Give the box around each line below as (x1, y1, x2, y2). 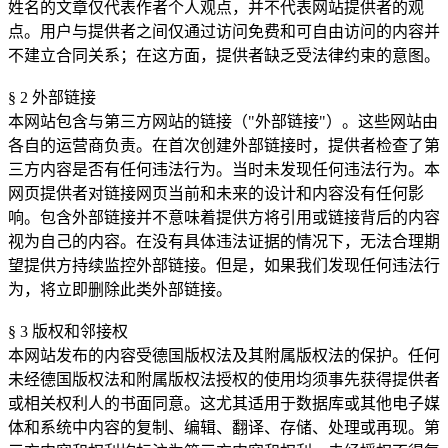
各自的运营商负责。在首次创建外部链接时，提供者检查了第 (8, 137, 440, 155)
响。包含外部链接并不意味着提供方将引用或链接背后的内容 (8, 209, 440, 227)
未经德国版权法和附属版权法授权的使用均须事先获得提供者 (8, 371, 440, 389)
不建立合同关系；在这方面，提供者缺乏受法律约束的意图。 (8, 47, 440, 65)
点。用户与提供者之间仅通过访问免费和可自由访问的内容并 (8, 23, 440, 41)
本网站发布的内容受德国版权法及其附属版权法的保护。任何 (8, 347, 440, 365)
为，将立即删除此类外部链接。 (8, 281, 232, 299)
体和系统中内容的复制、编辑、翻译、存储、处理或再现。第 (8, 419, 440, 437)
